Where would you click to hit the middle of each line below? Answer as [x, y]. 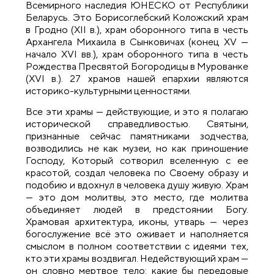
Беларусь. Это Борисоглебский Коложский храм [137, 17]
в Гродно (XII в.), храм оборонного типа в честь [137, 29]
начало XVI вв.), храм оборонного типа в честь [137, 54]
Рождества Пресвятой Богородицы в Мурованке [137, 66]
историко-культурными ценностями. [109, 91]
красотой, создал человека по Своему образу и [137, 173]
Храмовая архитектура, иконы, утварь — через [137, 222]
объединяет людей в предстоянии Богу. [137, 210]
